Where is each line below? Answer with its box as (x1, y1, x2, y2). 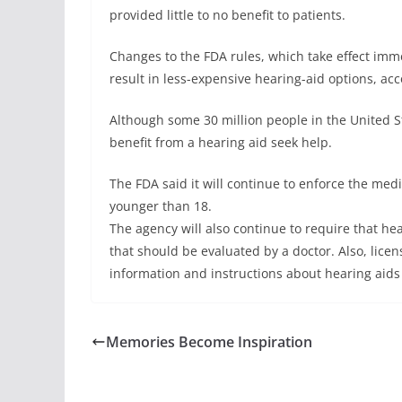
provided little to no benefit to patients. (109, 6, 345, 24)
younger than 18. (109, 197, 212, 215)
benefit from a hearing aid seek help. (109, 134, 332, 152)
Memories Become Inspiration (106, 332, 312, 353)
